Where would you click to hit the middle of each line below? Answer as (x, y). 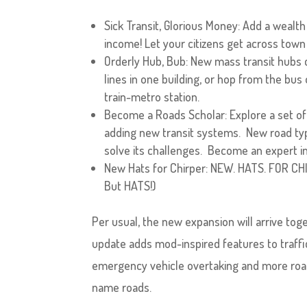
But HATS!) (131, 186)
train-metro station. (152, 97)
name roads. (122, 287)
